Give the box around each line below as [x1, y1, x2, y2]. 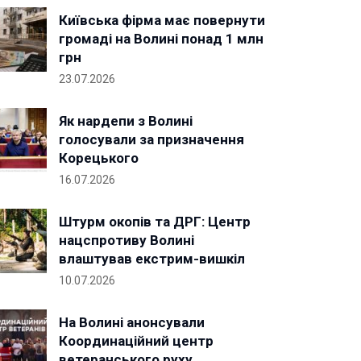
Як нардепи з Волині [59, 113, 193, 129]
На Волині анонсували [59, 314, 205, 330]
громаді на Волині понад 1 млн [59, 31, 263, 47]
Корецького [59, 150, 139, 166]
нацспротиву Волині [59, 232, 194, 248]
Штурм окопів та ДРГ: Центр [59, 214, 251, 230]
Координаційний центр [59, 333, 214, 349]
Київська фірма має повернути [59, 12, 265, 28]
